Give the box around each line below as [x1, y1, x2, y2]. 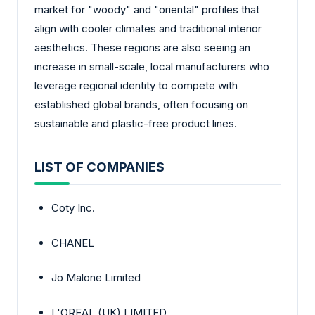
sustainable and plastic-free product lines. [34, 116, 237, 130]
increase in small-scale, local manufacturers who [34, 59, 269, 73]
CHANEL [51, 236, 94, 250]
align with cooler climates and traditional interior [34, 21, 262, 35]
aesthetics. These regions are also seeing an [34, 40, 250, 54]
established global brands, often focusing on [34, 97, 248, 111]
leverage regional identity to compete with [34, 78, 238, 92]
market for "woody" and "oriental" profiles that [34, 2, 259, 16]
